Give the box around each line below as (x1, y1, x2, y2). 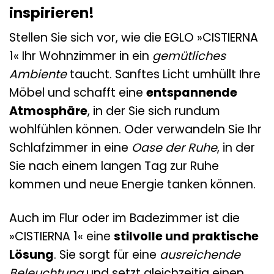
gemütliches (152, 48, 226, 65)
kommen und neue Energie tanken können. (9, 176, 256, 193)
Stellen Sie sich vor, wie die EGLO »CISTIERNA (9, 29, 258, 46)
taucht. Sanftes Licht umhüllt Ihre (67, 66, 261, 83)
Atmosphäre (9, 103, 87, 120)
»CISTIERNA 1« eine (9, 228, 114, 245)
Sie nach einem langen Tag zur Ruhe (9, 158, 219, 175)
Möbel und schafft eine (9, 84, 146, 102)
